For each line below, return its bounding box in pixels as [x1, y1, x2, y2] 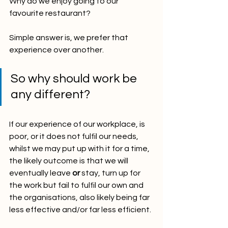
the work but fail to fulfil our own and [9, 181, 145, 189]
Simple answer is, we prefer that [9, 34, 130, 42]
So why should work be [11, 72, 139, 85]
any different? [11, 88, 93, 101]
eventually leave [9, 169, 72, 177]
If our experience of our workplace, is [9, 120, 147, 128]
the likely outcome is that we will [9, 157, 130, 165]
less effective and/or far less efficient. [9, 206, 151, 214]
